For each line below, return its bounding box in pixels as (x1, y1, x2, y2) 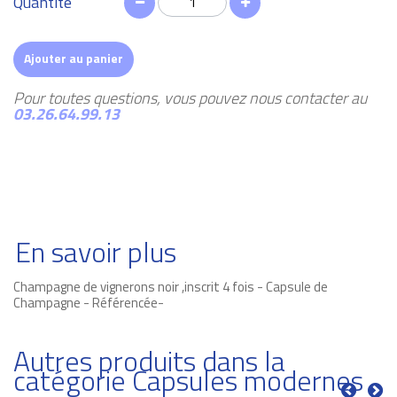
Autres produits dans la (13, 339, 285, 382)
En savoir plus (15, 230, 176, 273)
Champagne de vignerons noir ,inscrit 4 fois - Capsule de (13, 276, 328, 297)
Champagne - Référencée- (13, 292, 164, 313)
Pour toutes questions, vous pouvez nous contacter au (13, 85, 367, 110)
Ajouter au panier (24, 48, 123, 67)
